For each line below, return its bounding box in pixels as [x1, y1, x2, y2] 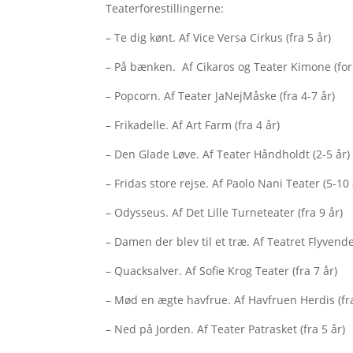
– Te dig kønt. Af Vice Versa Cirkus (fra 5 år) [106, 30, 332, 46]
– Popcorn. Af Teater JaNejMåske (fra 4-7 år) [106, 88, 336, 104]
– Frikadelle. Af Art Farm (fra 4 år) [106, 117, 281, 133]
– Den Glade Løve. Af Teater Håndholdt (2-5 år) [106, 147, 351, 162]
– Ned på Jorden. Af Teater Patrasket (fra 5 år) [106, 321, 346, 337]
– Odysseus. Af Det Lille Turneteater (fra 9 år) [106, 205, 344, 221]
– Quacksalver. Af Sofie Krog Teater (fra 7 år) [106, 263, 338, 279]
